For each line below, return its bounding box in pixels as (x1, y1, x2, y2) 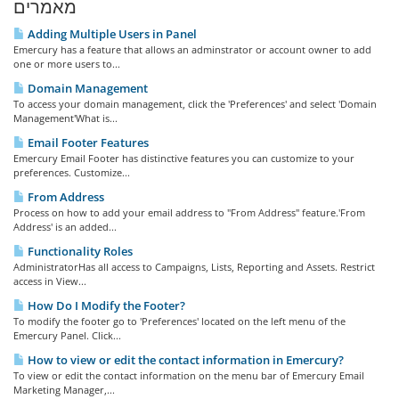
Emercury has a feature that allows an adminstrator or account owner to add (13, 43, 371, 56)
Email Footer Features (25, 134, 149, 151)
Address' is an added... (13, 220, 117, 233)
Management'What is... (13, 111, 118, 125)
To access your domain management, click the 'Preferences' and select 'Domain (13, 97, 377, 110)
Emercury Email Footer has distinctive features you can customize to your (13, 151, 354, 165)
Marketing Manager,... (13, 383, 115, 396)
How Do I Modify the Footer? (25, 297, 185, 313)
